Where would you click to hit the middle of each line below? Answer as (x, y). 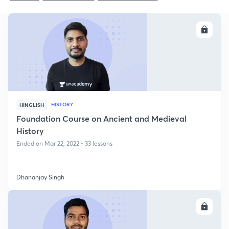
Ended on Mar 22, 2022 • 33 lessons (64, 143)
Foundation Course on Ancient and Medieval (101, 118)
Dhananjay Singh (40, 177)
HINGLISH (32, 105)
